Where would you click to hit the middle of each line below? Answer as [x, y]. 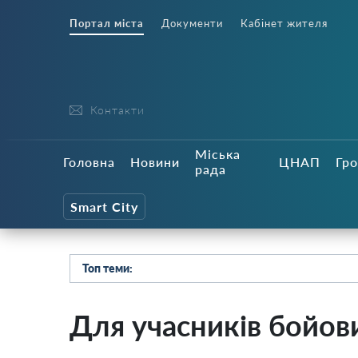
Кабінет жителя [284, 23]
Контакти [117, 110]
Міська [218, 154]
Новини [155, 161]
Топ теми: [107, 268]
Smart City [104, 206]
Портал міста [107, 23]
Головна [89, 161]
